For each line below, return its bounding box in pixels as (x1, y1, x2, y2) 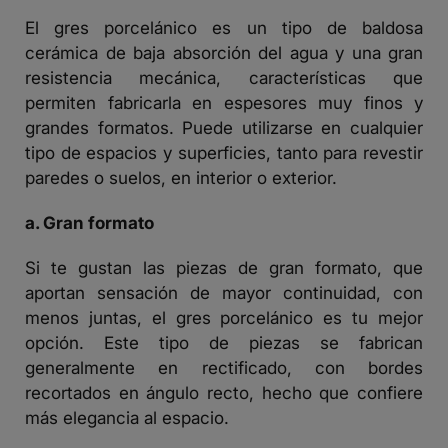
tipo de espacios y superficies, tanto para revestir (25, 142, 423, 164)
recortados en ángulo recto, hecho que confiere (25, 382, 423, 404)
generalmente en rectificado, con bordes (25, 357, 423, 379)
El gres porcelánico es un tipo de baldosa (25, 17, 423, 39)
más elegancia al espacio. (25, 407, 229, 429)
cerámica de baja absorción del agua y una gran (25, 42, 423, 64)
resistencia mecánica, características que (25, 67, 423, 89)
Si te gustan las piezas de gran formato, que (25, 257, 423, 279)
